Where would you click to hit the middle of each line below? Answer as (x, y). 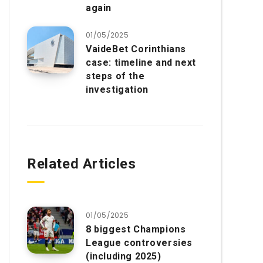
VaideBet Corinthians (136, 49)
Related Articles (82, 164)
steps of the (115, 76)
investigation (117, 90)
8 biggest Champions (136, 229)
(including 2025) (124, 256)
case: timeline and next (141, 63)
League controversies (139, 243)
